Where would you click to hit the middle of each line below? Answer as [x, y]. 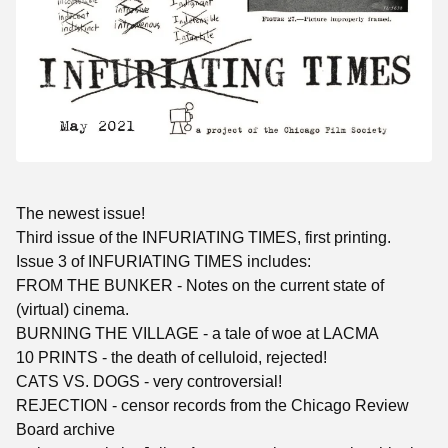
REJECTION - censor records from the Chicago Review [212, 405]
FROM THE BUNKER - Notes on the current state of [200, 285]
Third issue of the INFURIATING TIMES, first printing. [203, 237]
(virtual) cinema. [72, 309]
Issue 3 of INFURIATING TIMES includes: [163, 261]
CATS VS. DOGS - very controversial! [149, 381]
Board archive [65, 429]
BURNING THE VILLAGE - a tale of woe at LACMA [197, 333]
